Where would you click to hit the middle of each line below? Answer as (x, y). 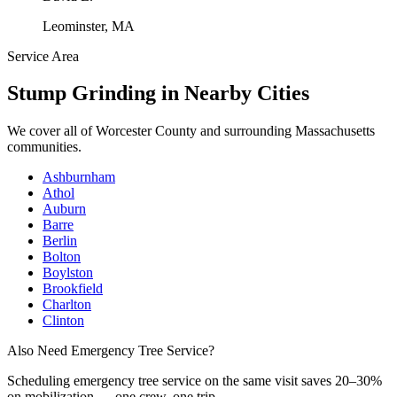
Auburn (64, 209)
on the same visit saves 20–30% (292, 381)
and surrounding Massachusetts (286, 131)
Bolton (62, 257)
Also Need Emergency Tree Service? (111, 351)
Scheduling (40, 381)
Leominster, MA (89, 26)
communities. (44, 147)
